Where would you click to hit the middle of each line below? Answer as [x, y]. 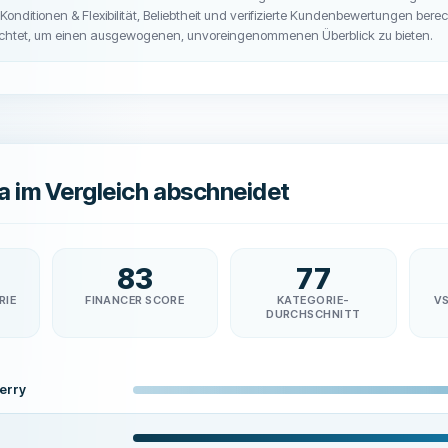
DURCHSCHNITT [313, 314]
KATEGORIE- [313, 300]
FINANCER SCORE [135, 300]
